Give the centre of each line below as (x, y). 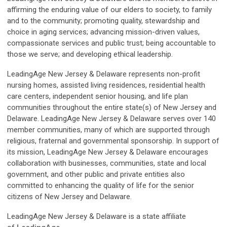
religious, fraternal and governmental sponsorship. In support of (113, 141)
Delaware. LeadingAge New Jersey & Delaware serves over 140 (111, 119)
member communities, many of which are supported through (108, 130)
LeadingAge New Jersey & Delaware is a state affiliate (97, 217)
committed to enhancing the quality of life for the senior (101, 186)
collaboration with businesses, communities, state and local (107, 163)
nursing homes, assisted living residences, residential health (106, 85)
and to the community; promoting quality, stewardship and (103, 21)
